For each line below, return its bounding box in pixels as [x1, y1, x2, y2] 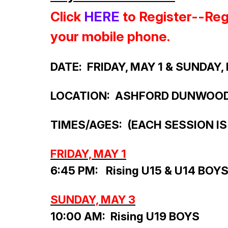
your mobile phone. [50, 28, 170, 45]
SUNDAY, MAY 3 [50, 193, 135, 207]
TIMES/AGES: [50, 118, 127, 132]
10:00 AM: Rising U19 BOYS [50, 210, 199, 223]
